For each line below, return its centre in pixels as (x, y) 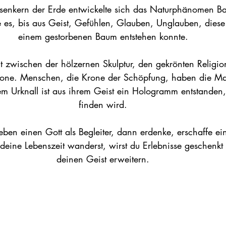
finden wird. (103, 104)
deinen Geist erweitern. (103, 159)
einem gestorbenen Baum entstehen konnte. (103, 36)
